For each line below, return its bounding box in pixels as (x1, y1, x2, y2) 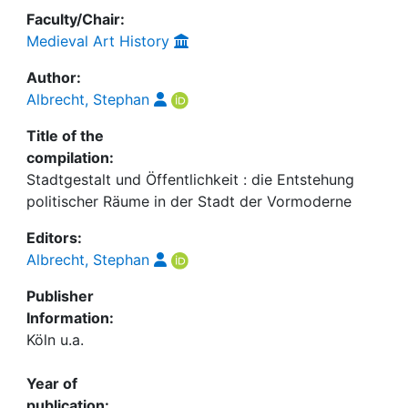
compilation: (26, 148, 114, 167)
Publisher (26, 287, 94, 305)
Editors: (26, 229, 82, 247)
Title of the (26, 127, 104, 145)
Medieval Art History (26, 32, 169, 50)
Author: (26, 68, 81, 87)
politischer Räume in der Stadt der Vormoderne (26, 192, 352, 210)
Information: (26, 309, 114, 327)
